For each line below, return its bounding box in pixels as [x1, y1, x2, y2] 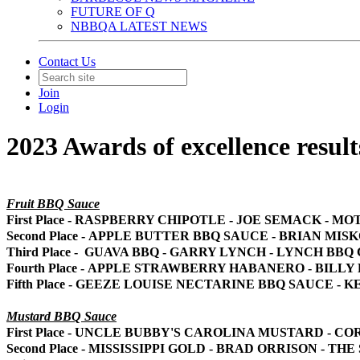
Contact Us [39, 55, 96, 68]
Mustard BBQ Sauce [6, 309, 117, 323]
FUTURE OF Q [71, 5, 155, 18]
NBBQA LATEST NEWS [71, 19, 207, 33]
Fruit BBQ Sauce [6, 196, 100, 211]
